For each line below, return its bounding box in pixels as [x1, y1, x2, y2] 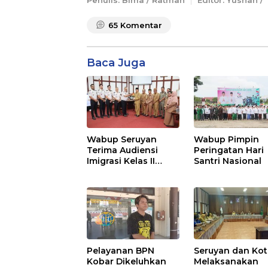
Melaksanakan [194, 255, 259, 267]
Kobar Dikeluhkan [87, 255, 166, 267]
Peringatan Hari [194, 144, 264, 156]
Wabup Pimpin [194, 133, 260, 145]
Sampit [87, 166, 118, 177]
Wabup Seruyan [87, 133, 157, 145]
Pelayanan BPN [87, 245, 154, 256]
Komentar [120, 20, 162, 30]
